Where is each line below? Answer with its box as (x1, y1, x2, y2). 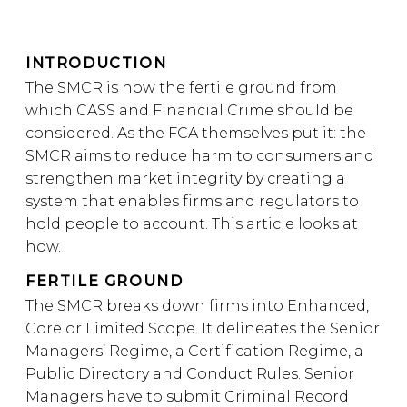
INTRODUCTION (25, 55, 167, 72)
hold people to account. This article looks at (25, 215, 358, 233)
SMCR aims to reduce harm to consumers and (25, 147, 374, 164)
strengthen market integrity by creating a (25, 170, 345, 187)
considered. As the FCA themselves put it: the (25, 124, 366, 142)
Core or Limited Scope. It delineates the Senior (25, 320, 380, 337)
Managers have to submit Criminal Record (25, 388, 349, 405)
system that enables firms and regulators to (25, 193, 359, 210)
